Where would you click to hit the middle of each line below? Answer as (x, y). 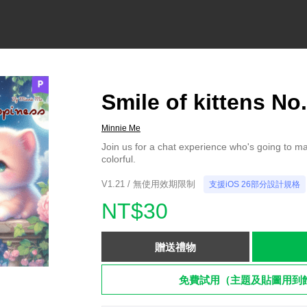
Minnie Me (121, 128)
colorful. (119, 159)
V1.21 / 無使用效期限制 (148, 184)
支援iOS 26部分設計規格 (255, 184)
